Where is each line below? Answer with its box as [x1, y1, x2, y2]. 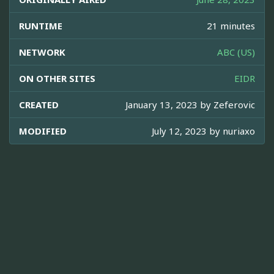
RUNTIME [19, 19, 62, 32]
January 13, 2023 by [125, 98, 213, 111]
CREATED [19, 98, 59, 111]
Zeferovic [213, 98, 255, 111]
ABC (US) [217, 45, 255, 58]
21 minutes [207, 19, 255, 32]
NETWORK [19, 45, 65, 58]
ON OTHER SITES [19, 72, 95, 84]
